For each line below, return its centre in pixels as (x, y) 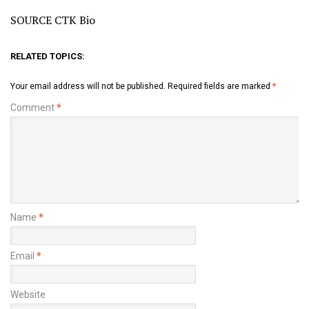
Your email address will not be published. (88, 87)
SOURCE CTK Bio (53, 20)
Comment (33, 108)
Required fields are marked (220, 87)
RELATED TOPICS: (48, 57)
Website (28, 295)
